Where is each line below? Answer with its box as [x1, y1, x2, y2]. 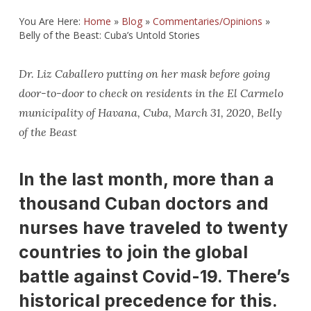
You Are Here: [18, 15, 83, 28]
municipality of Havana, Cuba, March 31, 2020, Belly [18, 106, 282, 119]
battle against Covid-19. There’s [18, 266, 290, 287]
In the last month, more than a [18, 169, 274, 190]
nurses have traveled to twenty [18, 217, 288, 238]
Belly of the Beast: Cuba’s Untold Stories [18, 28, 200, 42]
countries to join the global [18, 242, 248, 262]
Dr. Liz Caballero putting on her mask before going [18, 67, 270, 81]
